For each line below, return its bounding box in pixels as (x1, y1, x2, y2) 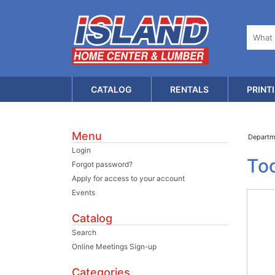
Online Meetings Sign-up (72, 242, 157, 251)
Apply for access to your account (72, 174, 185, 183)
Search (72, 228, 96, 237)
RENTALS (170, 84, 209, 95)
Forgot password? (72, 160, 133, 169)
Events (72, 188, 95, 197)
